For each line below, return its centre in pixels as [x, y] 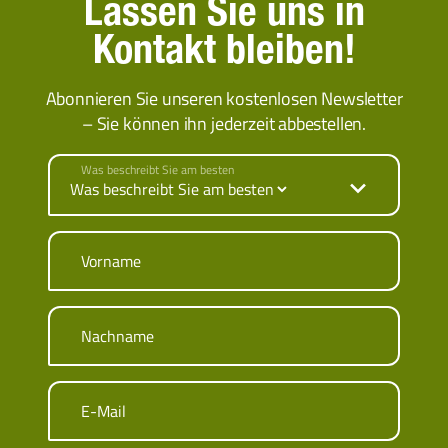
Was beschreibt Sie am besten [157, 170]
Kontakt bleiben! [224, 54]
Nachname [117, 336]
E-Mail [103, 411]
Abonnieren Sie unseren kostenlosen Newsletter [224, 99]
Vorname [111, 261]
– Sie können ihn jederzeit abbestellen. [224, 124]
